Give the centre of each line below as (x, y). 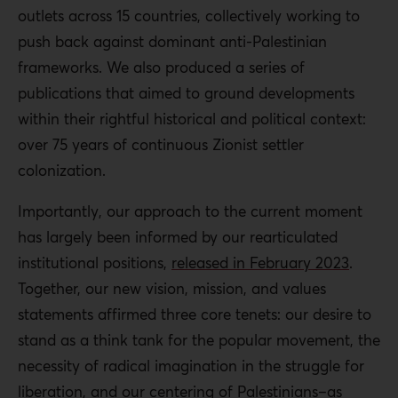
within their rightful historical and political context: (192, 119)
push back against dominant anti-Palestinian (172, 42)
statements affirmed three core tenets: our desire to (195, 314)
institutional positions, (95, 263)
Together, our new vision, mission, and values (172, 289)
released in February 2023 (260, 263)
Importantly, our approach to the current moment (190, 211)
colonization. (64, 171)
